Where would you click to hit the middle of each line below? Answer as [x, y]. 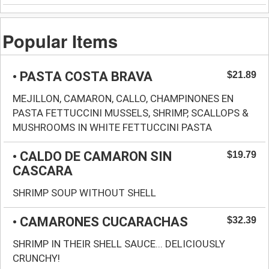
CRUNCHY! [36, 258]
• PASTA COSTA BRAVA [83, 76]
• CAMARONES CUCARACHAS [100, 222]
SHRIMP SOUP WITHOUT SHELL [84, 192]
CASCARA [43, 171]
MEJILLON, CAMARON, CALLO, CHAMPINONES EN [123, 98]
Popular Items [60, 41]
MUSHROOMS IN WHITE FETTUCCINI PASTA [112, 127]
